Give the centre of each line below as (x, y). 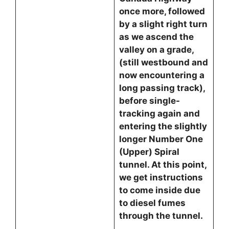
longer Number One (161, 139)
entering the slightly (163, 126)
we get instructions (161, 177)
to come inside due (159, 190)
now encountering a (162, 75)
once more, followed (162, 11)
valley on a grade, (156, 50)
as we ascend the (156, 37)
